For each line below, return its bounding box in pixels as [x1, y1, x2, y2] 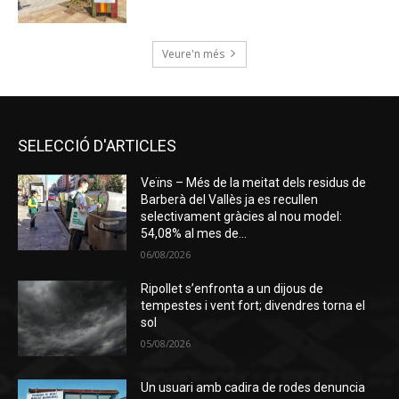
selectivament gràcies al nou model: [141, 208, 343, 224]
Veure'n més [162, 45, 224, 61]
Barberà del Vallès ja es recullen [141, 191, 319, 207]
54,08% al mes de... [141, 225, 248, 240]
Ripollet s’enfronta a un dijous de [141, 281, 324, 296]
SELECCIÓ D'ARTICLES [18, 135, 176, 155]
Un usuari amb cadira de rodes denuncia [141, 380, 366, 395]
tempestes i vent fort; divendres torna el [141, 297, 366, 313]
